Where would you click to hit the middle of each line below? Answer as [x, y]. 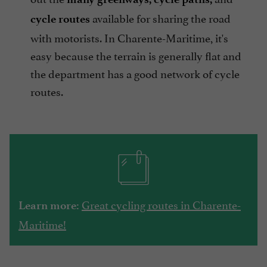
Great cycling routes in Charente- [161, 204]
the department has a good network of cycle [135, 72]
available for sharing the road [160, 17]
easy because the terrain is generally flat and [136, 55]
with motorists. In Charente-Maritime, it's [129, 37]
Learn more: [49, 205]
